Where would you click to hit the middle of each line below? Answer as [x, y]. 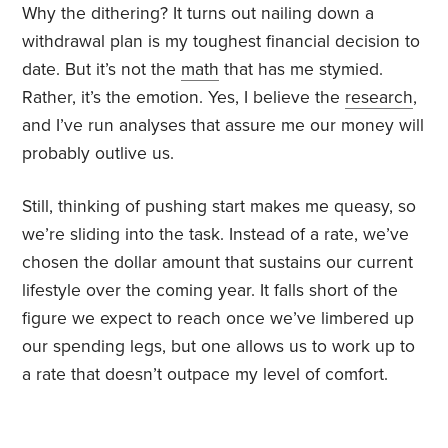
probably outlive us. [101, 154]
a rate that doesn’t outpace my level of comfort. [205, 375]
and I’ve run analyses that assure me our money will [223, 126]
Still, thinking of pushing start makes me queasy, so [219, 207]
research [379, 98]
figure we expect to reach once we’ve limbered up [218, 319]
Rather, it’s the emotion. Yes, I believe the [184, 98]
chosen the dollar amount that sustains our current [218, 263]
